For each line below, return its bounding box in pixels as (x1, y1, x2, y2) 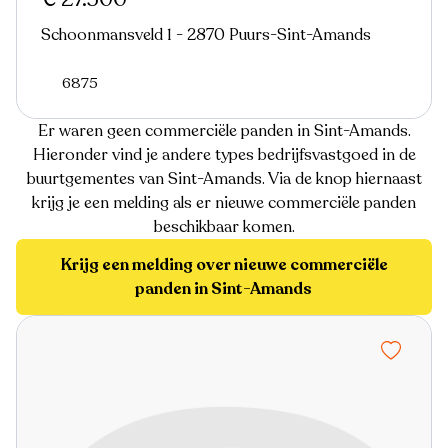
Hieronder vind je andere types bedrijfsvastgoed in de (32, 143, 416, 166)
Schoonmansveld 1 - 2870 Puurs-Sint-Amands (41, 23, 371, 46)
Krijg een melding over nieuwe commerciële (60, 253, 388, 276)
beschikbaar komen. (153, 215, 295, 238)
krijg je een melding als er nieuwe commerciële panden (32, 191, 416, 214)
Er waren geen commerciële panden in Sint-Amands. (37, 119, 411, 142)
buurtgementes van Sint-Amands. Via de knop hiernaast (26, 167, 422, 190)
